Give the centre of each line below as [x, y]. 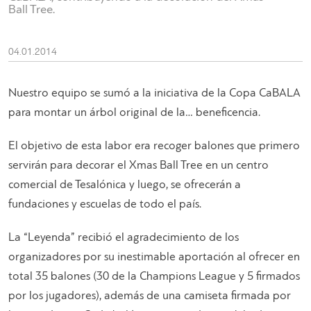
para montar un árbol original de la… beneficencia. [134, 113]
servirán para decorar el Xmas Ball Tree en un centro [138, 166]
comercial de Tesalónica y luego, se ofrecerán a [125, 185]
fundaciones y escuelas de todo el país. [105, 205]
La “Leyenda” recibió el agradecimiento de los [124, 238]
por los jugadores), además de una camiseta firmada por [150, 296]
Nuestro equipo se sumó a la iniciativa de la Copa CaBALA [154, 94]
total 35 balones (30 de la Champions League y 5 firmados [154, 277]
